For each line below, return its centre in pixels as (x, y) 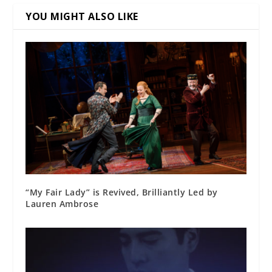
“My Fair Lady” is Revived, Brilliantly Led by (122, 192)
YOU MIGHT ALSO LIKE (82, 17)
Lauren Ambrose (62, 204)
